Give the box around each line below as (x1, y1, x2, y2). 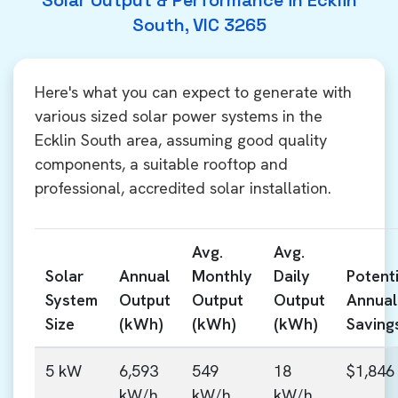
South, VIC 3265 (131, 13, 267, 36)
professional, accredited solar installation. (35, 178, 331, 198)
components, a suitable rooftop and (35, 154, 288, 174)
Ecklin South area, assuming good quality (35, 130, 327, 150)
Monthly (192, 266, 252, 286)
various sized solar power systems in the (35, 106, 322, 126)
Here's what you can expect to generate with (35, 82, 352, 102)
